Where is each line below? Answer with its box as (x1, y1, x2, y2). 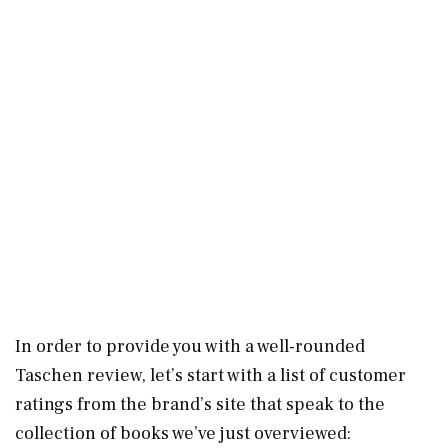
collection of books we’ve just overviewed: (15, 421, 351, 445)
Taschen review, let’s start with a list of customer (15, 363, 406, 387)
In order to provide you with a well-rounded (15, 334, 365, 358)
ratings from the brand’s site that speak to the (15, 392, 385, 416)
